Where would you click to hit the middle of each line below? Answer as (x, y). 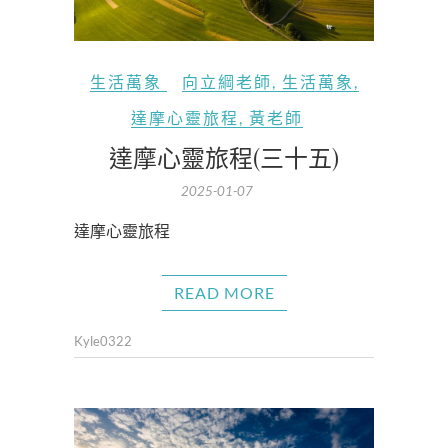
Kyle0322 (103, 341)
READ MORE (224, 293)
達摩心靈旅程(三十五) (224, 157)
